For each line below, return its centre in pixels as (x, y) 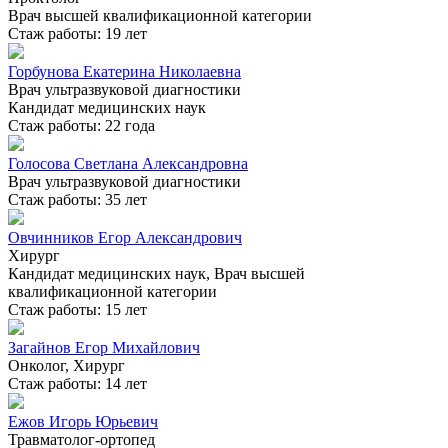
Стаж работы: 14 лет (77, 384)
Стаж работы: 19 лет (77, 34)
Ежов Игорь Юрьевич (83, 422)
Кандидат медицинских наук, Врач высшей (156, 274)
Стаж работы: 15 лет (77, 310)
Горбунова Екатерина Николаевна (124, 72)
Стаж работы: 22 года (81, 126)
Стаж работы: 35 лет (77, 200)
